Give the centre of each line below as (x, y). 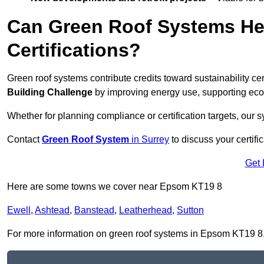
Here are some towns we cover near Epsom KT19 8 (115, 187)
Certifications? (74, 50)
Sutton (190, 210)
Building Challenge (50, 93)
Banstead (94, 210)
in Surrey (149, 140)
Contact (24, 140)
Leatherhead (146, 210)
